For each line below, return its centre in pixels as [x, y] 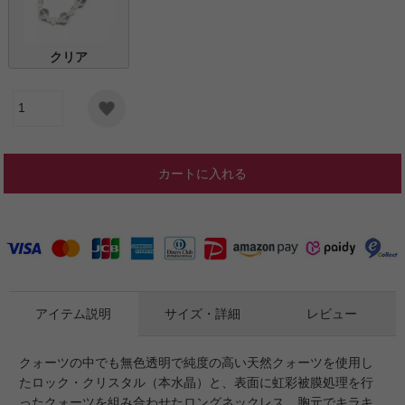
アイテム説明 [74, 313]
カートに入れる [202, 173]
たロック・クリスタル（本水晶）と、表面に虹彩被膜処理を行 [197, 383]
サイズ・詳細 [202, 313]
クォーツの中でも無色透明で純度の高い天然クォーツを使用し [197, 363]
